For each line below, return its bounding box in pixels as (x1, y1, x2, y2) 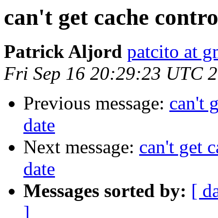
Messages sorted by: (23, 180, 186, 201)
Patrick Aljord (4, 41, 122, 62)
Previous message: (23, 92, 169, 114)
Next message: (23, 136, 139, 158)
